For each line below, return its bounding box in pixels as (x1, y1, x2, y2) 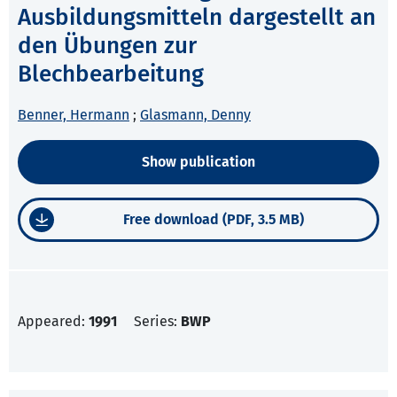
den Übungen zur (18, 32, 197, 60)
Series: (134, 313, 181, 331)
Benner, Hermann (18, 106, 129, 124)
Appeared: (18, 313, 89, 331)
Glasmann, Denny (140, 106, 251, 124)
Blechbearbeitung (18, 60, 204, 89)
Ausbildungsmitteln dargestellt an (18, 4, 376, 32)
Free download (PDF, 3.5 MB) (122, 211, 304, 229)
